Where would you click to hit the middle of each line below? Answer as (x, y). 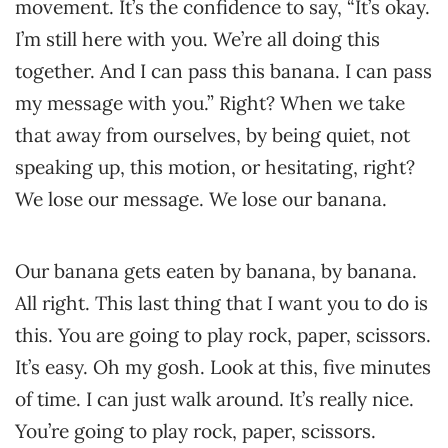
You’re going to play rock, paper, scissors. (195, 431)
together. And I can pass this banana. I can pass (223, 71)
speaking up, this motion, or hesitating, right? (215, 167)
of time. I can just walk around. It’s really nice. (214, 399)
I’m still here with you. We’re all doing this (197, 39)
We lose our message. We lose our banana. (201, 199)
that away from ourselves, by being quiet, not (212, 135)
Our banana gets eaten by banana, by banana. (216, 271)
